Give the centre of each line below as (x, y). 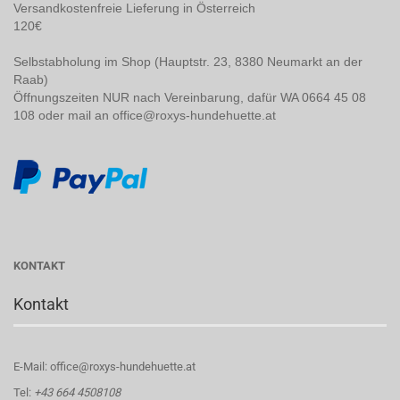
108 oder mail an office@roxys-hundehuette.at (145, 115)
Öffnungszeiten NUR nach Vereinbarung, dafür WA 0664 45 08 (190, 97)
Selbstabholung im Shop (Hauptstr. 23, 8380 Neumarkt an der (188, 62)
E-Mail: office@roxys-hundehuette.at (104, 367)
